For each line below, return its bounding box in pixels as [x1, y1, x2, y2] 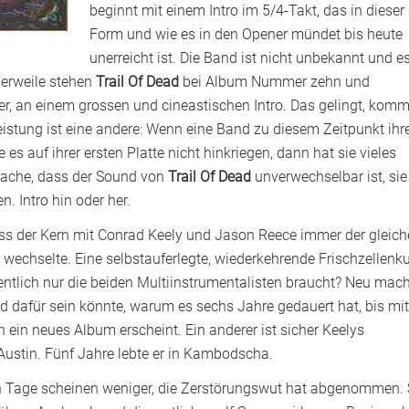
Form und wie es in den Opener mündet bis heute [89, 25, 403, 43]
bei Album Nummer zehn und [179, 72, 370, 90]
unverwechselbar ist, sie [251, 167, 407, 185]
